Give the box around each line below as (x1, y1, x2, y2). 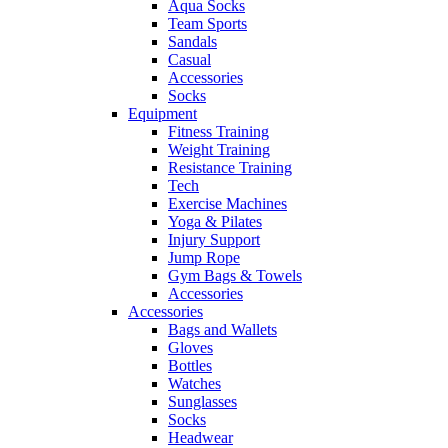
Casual (168, 51, 211, 69)
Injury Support (168, 231, 260, 249)
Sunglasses (168, 393, 237, 411)
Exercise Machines (168, 195, 287, 213)
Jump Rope (168, 249, 240, 267)
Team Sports (168, 15, 247, 33)
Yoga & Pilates (168, 213, 262, 231)
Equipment (128, 105, 197, 123)
